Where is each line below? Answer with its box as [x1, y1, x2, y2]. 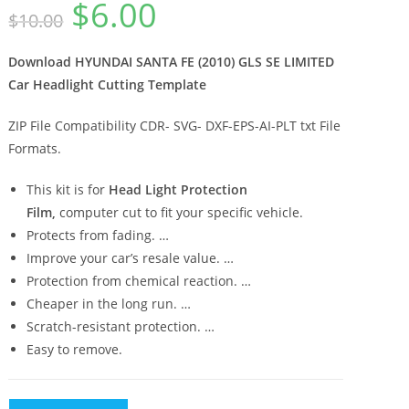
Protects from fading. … [26, 226, 170, 245]
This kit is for [26, 181, 110, 199]
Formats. [8, 140, 62, 158]
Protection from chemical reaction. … [26, 272, 252, 290]
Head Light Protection [109, 181, 248, 199]
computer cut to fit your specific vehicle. [56, 204, 304, 222]
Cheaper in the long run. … [26, 295, 192, 313]
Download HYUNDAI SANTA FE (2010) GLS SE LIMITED [8, 53, 335, 71]
